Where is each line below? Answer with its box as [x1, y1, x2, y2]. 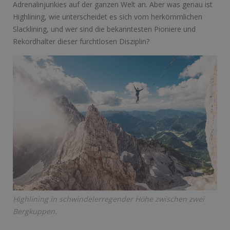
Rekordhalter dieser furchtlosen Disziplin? [13, 36, 149, 46]
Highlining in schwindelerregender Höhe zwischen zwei [13, 194, 204, 204]
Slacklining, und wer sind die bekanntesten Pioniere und [13, 24, 196, 34]
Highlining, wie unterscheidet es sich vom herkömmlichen [13, 11, 202, 22]
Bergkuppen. [13, 206, 57, 216]
